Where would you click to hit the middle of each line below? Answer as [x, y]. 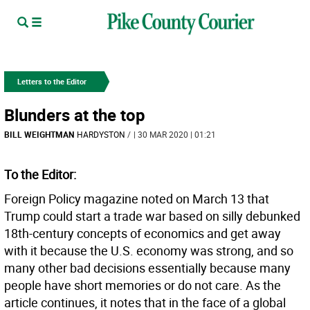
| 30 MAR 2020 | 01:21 [175, 134]
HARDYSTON [101, 134]
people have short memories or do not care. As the [143, 285]
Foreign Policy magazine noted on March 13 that [137, 199]
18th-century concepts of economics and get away [143, 233]
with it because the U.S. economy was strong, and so [149, 250]
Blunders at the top [75, 115]
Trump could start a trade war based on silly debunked [152, 216]
